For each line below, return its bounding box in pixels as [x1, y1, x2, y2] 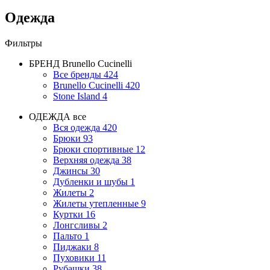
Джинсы [53, 165, 88, 176]
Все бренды [53, 69, 101, 80]
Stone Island [53, 90, 100, 101]
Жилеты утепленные [53, 198, 139, 209]
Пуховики [53, 252, 95, 263]
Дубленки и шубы [53, 176, 128, 187]
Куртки [53, 209, 83, 219]
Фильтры [5, 37, 42, 48]
